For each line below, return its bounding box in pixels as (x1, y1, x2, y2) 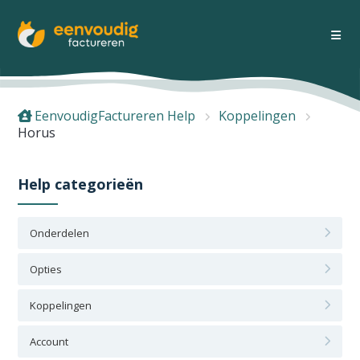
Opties (30, 261, 63, 276)
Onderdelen (30, 225, 90, 240)
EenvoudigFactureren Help (35, 106, 196, 125)
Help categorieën (18, 174, 144, 194)
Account (30, 333, 69, 349)
